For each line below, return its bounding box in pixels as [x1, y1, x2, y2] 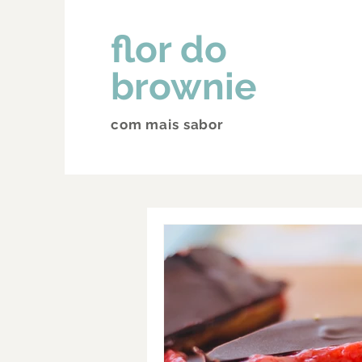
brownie [111, 65, 257, 108]
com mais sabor [111, 116, 224, 133]
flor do [111, 27, 227, 71]
